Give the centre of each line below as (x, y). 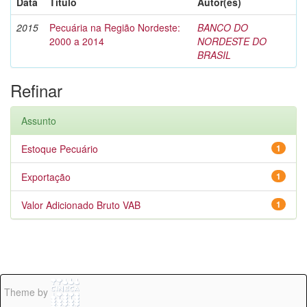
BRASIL (214, 55)
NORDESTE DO (232, 41)
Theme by (27, 292)
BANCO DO (223, 27)
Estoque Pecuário (60, 149)
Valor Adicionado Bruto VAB (81, 205)
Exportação (46, 177)
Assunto (39, 121)
